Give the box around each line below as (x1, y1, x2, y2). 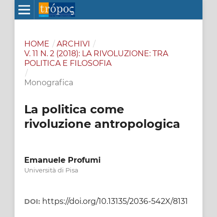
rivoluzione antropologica (24, 116, 180, 131)
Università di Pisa (24, 166, 78, 174)
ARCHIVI (57, 39, 91, 48)
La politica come (24, 102, 124, 116)
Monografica (24, 77, 73, 87)
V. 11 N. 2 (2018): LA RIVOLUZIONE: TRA (24, 48, 168, 58)
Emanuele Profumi (24, 155, 101, 165)
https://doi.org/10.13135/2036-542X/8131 (42, 197, 188, 206)
